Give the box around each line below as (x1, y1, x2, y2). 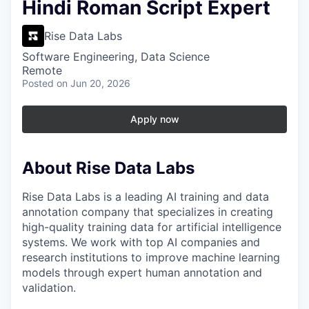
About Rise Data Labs (22, 157, 195, 178)
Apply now (130, 112, 179, 125)
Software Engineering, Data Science (22, 49, 210, 63)
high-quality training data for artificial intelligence (22, 220, 281, 235)
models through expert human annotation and (22, 266, 262, 280)
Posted (22, 77, 54, 89)
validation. (22, 281, 76, 295)
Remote (22, 63, 62, 77)
